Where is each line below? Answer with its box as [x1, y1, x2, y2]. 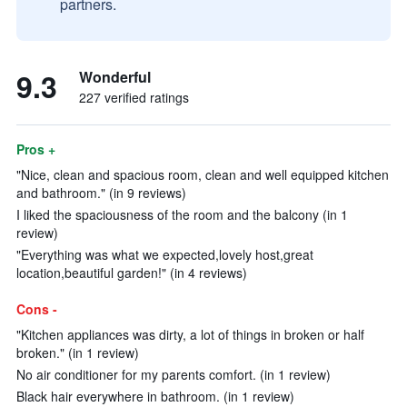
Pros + [16, 140, 55, 158]
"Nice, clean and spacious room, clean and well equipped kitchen [16, 165, 389, 184]
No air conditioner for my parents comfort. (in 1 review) [16, 365, 331, 383]
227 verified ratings [79, 88, 189, 106]
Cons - [16, 300, 57, 318]
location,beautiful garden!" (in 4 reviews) [16, 263, 247, 282]
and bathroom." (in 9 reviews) [16, 184, 186, 202]
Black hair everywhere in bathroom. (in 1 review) [16, 387, 294, 405]
